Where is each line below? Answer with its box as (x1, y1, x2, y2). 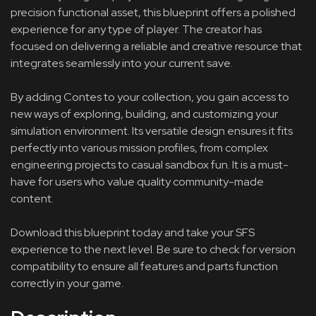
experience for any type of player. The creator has (11, 22, 262, 37)
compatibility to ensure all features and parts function (11, 259, 278, 274)
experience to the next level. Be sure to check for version (11, 242, 296, 257)
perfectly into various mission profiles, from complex (11, 140, 268, 155)
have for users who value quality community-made (11, 174, 264, 189)
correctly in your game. (11, 276, 123, 291)
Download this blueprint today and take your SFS (11, 225, 255, 240)
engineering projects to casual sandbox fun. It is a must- (11, 157, 288, 172)
